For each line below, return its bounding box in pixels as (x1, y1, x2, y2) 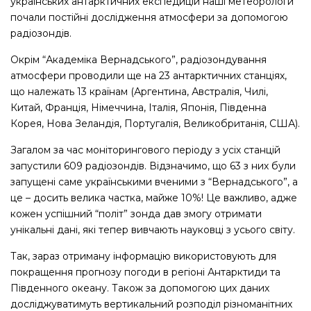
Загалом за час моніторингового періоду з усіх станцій (10, 144, 280, 157)
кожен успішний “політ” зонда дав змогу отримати (10, 208, 262, 221)
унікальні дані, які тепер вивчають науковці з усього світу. (10, 224, 295, 237)
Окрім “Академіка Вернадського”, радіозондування (10, 53, 267, 67)
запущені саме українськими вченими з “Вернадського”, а (10, 176, 298, 189)
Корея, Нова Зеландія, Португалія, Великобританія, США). (10, 117, 300, 131)
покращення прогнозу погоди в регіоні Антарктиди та (10, 266, 280, 279)
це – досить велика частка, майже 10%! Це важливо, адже (10, 192, 297, 205)
